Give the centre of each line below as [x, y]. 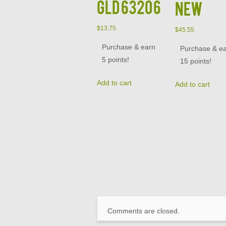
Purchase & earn [129, 47]
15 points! [196, 61]
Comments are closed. [144, 211]
